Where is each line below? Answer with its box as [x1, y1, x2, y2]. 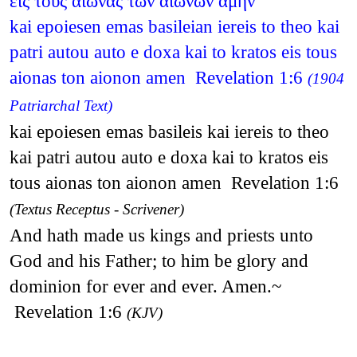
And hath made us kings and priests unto [9, 224, 313, 245]
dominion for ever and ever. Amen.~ [9, 275, 281, 296]
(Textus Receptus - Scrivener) [9, 200, 184, 218]
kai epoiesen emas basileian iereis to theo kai [9, 15, 339, 37]
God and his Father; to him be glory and [9, 249, 308, 271]
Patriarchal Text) [9, 96, 112, 114]
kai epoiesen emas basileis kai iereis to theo [9, 120, 329, 142]
